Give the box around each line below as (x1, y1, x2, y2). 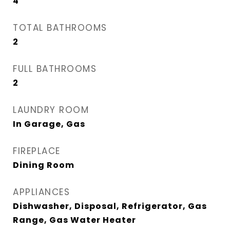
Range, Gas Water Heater (13, 214, 136, 226)
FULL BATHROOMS (13, 63, 97, 75)
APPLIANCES (13, 186, 70, 198)
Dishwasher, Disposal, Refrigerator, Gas (13, 200, 207, 212)
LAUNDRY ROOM (13, 104, 89, 116)
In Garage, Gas (13, 118, 85, 130)
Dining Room (13, 159, 74, 171)
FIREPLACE (13, 145, 61, 157)
